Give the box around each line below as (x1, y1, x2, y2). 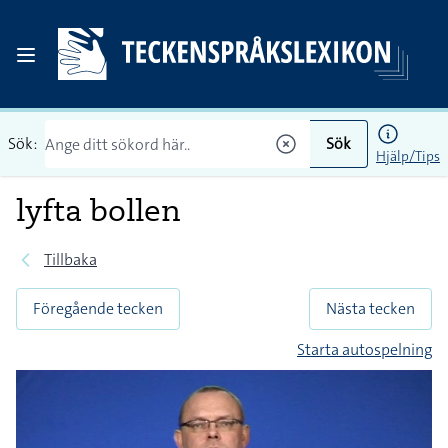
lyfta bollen (16, 191, 181, 229)
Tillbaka (44, 249, 97, 270)
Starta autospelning (297, 339, 432, 360)
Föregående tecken (33, 298, 163, 319)
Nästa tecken (326, 298, 415, 319)
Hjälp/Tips (376, 147, 440, 165)
